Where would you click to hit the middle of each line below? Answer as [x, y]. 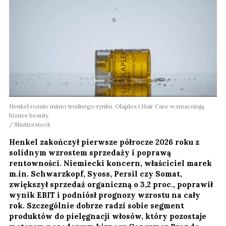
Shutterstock [32, 125]
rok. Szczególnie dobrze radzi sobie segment [97, 206]
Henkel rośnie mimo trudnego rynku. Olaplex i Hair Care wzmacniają [107, 106]
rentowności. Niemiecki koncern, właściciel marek [110, 163]
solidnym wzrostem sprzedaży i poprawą [90, 153]
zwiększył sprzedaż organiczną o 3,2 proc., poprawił [111, 185]
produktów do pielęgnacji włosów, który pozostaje [108, 216]
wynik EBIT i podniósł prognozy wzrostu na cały [105, 195]
